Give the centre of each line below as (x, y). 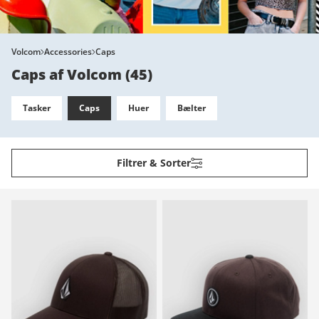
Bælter (192, 108)
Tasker (37, 108)
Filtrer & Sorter (154, 162)
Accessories (68, 51)
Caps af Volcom (67, 74)
